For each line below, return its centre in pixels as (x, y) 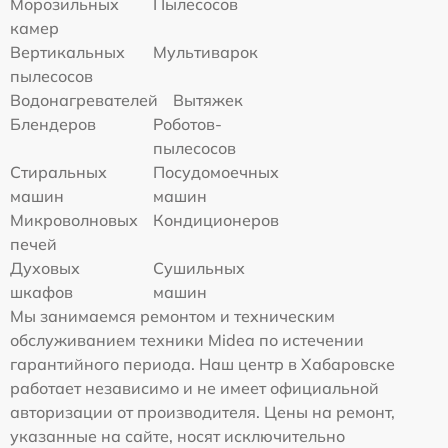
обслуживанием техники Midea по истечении (187, 339)
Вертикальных (67, 51)
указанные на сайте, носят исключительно (177, 435)
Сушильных (199, 267)
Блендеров (53, 123)
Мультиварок (206, 51)
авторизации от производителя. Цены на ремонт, (202, 411)
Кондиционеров (216, 219)
